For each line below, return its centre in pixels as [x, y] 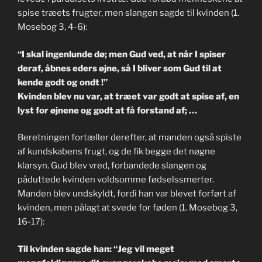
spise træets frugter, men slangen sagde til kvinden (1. [128, 13]
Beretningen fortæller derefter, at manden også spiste [130, 138]
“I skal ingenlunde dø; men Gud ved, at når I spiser [122, 54]
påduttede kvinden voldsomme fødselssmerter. [116, 180]
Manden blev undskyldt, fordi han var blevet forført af [127, 194]
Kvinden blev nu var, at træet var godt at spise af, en [128, 96]
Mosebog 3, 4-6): [52, 27]
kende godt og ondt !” [63, 82]
